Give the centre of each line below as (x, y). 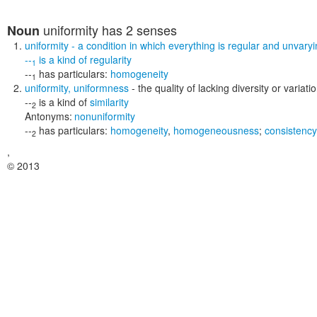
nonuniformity (105, 116)
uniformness (101, 88)
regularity (111, 59)
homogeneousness (216, 130)
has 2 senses (138, 30)
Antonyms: (48, 116)
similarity (109, 102)
